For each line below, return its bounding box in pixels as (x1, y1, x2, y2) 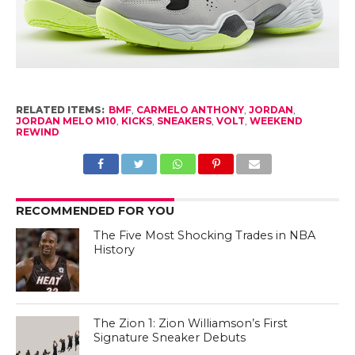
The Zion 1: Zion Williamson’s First (94, 316, 288, 331)
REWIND (15, 126, 59, 139)
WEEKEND (249, 115, 303, 128)
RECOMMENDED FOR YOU (15, 204, 174, 219)
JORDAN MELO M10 (15, 115, 116, 128)
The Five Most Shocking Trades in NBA (94, 228, 316, 243)
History (94, 242, 136, 258)
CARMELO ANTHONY (136, 104, 244, 116)
